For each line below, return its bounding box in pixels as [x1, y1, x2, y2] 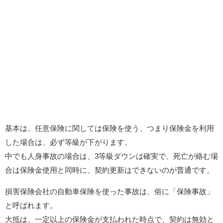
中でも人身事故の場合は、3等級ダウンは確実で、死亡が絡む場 [5, 152, 218, 160]
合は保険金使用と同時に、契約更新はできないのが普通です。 [5, 166, 214, 174]
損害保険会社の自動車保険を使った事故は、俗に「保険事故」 [5, 187, 214, 196]
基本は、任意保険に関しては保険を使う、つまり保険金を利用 [5, 124, 214, 132]
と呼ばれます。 [5, 201, 57, 210]
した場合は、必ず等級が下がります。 [5, 138, 132, 146]
